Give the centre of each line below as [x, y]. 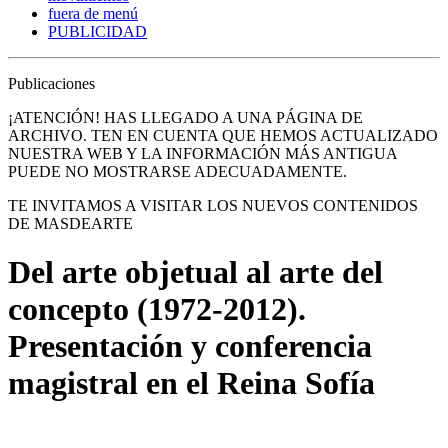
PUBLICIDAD [97, 31]
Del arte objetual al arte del [195, 272]
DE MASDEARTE [70, 223]
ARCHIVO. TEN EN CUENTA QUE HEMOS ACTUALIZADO [223, 135]
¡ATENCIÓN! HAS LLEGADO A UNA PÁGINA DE [185, 117]
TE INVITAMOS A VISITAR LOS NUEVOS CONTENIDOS [213, 205]
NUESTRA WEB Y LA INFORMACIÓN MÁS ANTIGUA [202, 153]
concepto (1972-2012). [157, 309]
